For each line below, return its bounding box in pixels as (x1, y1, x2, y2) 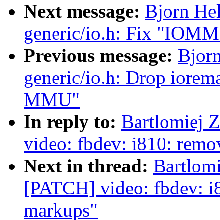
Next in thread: (24, 155, 153, 177)
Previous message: (24, 45, 178, 66)
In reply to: (24, 111, 121, 133)
